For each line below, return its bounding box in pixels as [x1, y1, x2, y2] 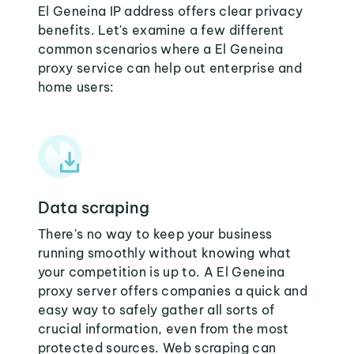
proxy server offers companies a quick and [38, 283, 308, 299]
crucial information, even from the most [38, 321, 289, 337]
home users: [38, 79, 115, 95]
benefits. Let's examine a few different [38, 22, 284, 38]
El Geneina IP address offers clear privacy [38, 3, 303, 19]
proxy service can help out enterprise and [38, 60, 303, 76]
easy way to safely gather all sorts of [38, 302, 275, 318]
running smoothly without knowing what [38, 245, 291, 261]
